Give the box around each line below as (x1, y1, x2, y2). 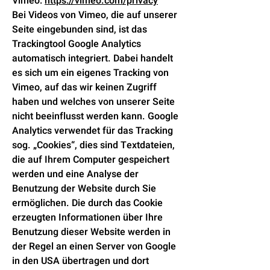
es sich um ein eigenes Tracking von (12, 66, 169, 80)
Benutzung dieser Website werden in (12, 225, 171, 239)
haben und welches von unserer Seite (12, 95, 175, 109)
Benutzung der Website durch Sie (12, 181, 156, 196)
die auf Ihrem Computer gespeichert (12, 152, 169, 167)
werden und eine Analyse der (12, 167, 139, 181)
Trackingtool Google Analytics (12, 37, 141, 51)
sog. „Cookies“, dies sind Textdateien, (12, 138, 175, 152)
